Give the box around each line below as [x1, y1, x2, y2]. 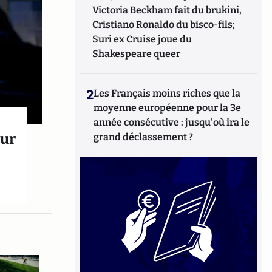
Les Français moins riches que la [93, 87, 241, 99]
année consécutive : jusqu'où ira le [93, 117, 250, 128]
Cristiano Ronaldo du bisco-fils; [92, 19, 236, 30]
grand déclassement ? [93, 131, 194, 143]
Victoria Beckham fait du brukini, [92, 4, 242, 16]
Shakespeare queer [92, 48, 181, 59]
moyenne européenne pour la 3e [93, 102, 242, 114]
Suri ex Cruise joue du [92, 33, 192, 45]
